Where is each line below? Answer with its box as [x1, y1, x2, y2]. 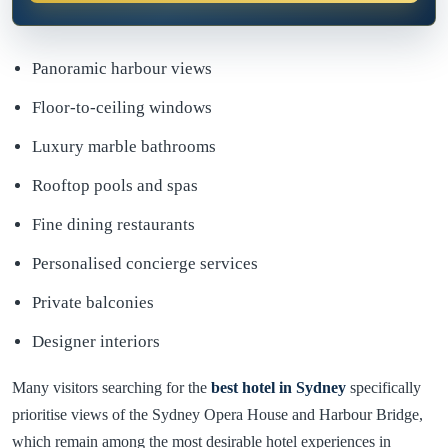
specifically [350, 379, 421, 396]
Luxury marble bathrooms [32, 137, 216, 156]
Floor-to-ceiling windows [32, 98, 212, 117]
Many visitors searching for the [12, 379, 211, 396]
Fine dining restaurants [32, 215, 195, 234]
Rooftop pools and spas [32, 176, 198, 195]
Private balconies [32, 293, 154, 312]
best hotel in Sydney [211, 379, 350, 396]
